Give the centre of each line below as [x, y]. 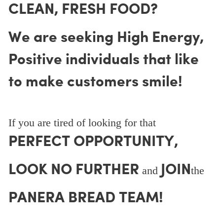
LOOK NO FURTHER [74, 170]
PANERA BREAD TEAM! [85, 198]
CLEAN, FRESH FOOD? [83, 10]
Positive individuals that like [103, 60]
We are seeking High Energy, [106, 38]
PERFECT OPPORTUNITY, [93, 142]
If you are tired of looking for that [82, 123]
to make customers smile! [95, 82]
